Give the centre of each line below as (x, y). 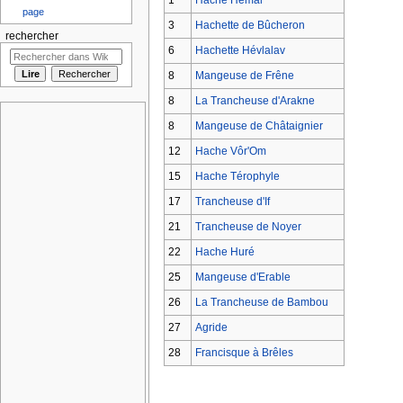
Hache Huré (224, 251)
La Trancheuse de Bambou (261, 302)
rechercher (31, 36)
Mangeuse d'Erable (242, 277)
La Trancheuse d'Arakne (255, 100)
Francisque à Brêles (244, 352)
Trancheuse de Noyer (248, 226)
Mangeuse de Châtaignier (259, 125)
